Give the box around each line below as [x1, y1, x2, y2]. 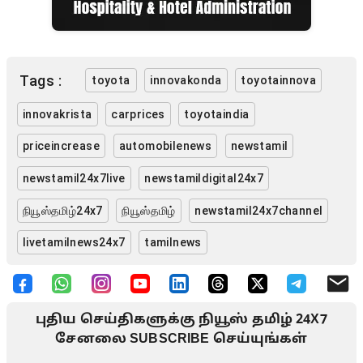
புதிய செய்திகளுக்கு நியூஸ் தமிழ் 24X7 [36, 311, 327, 328]
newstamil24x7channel [194, 203, 323, 217]
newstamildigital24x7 [144, 171, 264, 185]
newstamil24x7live [22, 171, 126, 185]
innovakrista [22, 107, 92, 121]
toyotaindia [184, 107, 250, 121]
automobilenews [118, 139, 212, 153]
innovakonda [150, 74, 222, 88]
